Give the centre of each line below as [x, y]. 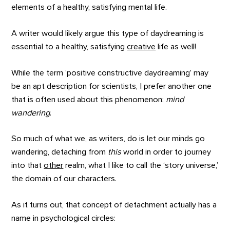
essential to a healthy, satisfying [69, 47]
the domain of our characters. [64, 179]
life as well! [176, 47]
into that [28, 166]
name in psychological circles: [64, 218]
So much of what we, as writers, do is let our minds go [108, 139]
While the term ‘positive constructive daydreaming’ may [110, 73]
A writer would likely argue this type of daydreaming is [108, 33]
